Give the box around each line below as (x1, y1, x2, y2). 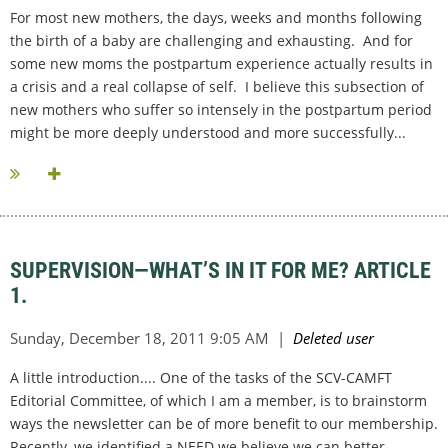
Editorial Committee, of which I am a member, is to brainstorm (10, 391, 427, 411)
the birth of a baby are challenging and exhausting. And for (10, 31, 413, 51)
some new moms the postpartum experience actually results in (10, 54, 433, 74)
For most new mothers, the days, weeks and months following (10, 8, 422, 28)
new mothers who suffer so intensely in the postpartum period (10, 100, 432, 120)
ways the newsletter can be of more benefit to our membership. (10, 414, 438, 434)
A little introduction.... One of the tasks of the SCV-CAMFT (10, 368, 392, 388)
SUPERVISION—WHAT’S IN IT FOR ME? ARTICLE (10, 258, 431, 284)
